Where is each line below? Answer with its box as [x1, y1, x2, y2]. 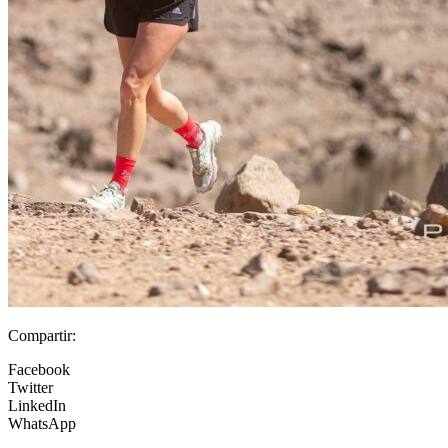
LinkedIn [8, 397, 66, 415]
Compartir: [8, 327, 76, 345]
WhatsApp [8, 415, 76, 433]
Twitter [8, 379, 53, 397]
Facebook [8, 361, 70, 379]
